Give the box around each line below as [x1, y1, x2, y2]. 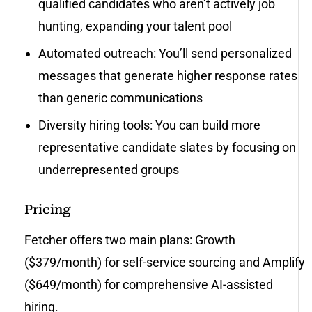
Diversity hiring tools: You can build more [38, 117, 260, 132]
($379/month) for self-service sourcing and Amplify [24, 254, 305, 270]
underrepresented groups [38, 162, 179, 177]
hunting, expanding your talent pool [38, 18, 232, 33]
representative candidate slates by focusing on [38, 139, 296, 155]
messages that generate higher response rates [38, 68, 297, 83]
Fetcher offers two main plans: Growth [24, 232, 235, 247]
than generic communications [38, 90, 203, 105]
